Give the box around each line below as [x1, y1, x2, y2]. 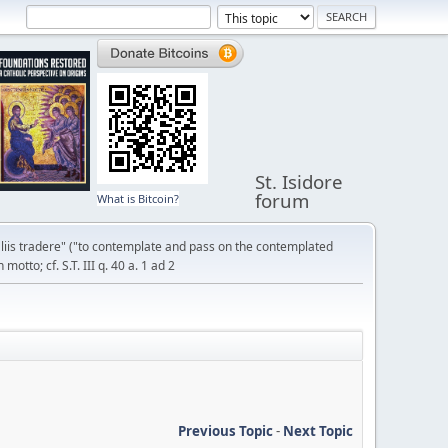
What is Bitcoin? [97, 191, 180, 206]
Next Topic [283, 421, 353, 440]
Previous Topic [178, 421, 273, 440]
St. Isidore [255, 169, 344, 194]
